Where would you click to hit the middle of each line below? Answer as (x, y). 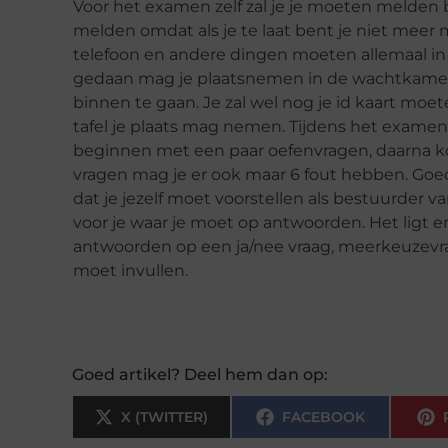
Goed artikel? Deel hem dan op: (200, 374)
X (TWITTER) (164, 416)
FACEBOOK (323, 416)
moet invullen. (130, 270)
